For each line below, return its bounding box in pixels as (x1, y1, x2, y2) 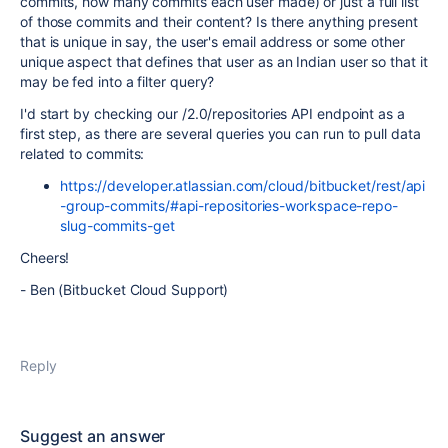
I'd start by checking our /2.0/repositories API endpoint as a (20, 105, 405, 122)
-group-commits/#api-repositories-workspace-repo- (60, 197, 398, 214)
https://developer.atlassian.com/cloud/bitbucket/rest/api (60, 177, 426, 194)
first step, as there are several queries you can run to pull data (20, 125, 421, 142)
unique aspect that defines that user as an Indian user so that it (20, 53, 428, 70)
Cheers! (20, 249, 70, 266)
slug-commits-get (60, 217, 175, 234)
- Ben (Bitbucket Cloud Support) (20, 281, 229, 298)
